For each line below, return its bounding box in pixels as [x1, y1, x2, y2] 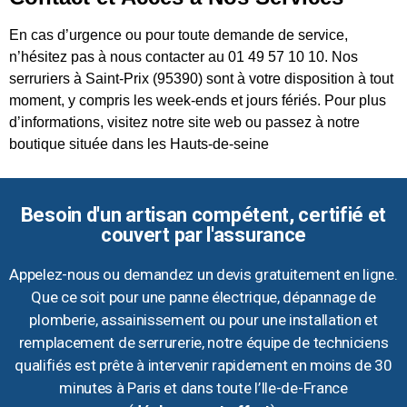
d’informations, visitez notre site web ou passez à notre [9, 114, 360, 131]
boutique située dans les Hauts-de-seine [9, 136, 269, 153]
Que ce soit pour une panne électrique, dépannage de [31, 287, 376, 306]
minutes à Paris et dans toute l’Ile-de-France [59, 378, 348, 397]
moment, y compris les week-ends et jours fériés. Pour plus [9, 93, 386, 109]
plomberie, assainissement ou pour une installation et [29, 310, 378, 329]
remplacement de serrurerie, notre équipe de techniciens [18, 333, 389, 352]
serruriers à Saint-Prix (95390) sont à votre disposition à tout [9, 71, 393, 87]
